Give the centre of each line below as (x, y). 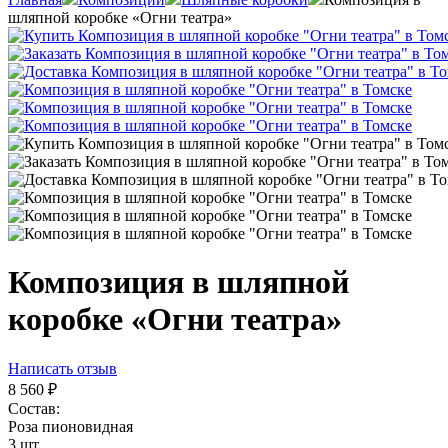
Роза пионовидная (70, 426)
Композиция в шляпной (178, 282)
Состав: (34, 408)
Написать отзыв (62, 368)
